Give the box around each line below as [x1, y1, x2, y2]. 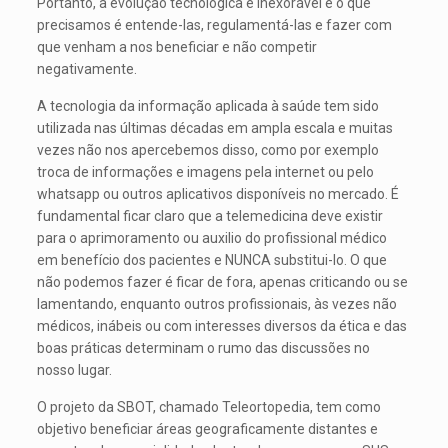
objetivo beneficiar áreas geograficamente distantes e [37, 421, 379, 437]
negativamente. [37, 61, 138, 77]
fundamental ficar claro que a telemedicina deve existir [37, 208, 384, 224]
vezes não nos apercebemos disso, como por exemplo [37, 142, 380, 158]
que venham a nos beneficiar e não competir [37, 39, 318, 55]
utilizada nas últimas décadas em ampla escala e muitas [37, 120, 394, 136]
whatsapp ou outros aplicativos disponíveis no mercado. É [37, 186, 400, 202]
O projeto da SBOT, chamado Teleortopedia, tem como [37, 399, 382, 415]
